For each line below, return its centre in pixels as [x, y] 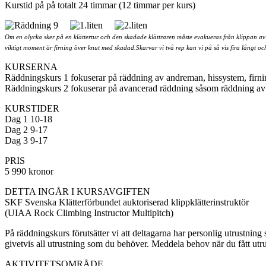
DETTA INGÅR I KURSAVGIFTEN [77, 192]
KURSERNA [32, 67]
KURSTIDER [33, 109]
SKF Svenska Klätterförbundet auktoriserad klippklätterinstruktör [127, 202]
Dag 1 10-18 [28, 119]
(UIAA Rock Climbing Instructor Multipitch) [89, 213]
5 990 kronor [29, 172]
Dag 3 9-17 [26, 141]
